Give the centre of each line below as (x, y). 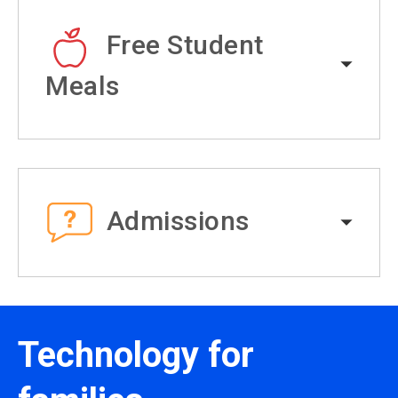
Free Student (185, 44)
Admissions (178, 220)
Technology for (136, 355)
